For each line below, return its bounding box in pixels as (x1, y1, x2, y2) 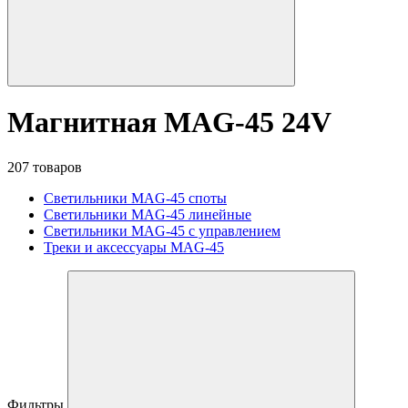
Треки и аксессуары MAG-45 (44, 239, 224, 255)
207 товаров (7, 158, 82, 175)
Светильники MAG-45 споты (44, 189, 227, 206)
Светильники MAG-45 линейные (44, 206, 251, 222)
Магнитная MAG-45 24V (7, 106, 331, 139)
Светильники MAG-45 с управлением (44, 222, 280, 239)
